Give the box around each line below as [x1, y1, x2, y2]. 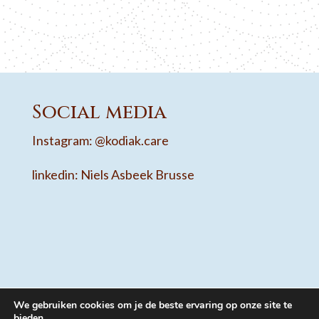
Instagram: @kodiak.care [31, 132, 169, 149]
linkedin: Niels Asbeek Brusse [31, 167, 194, 183]
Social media [31, 100, 167, 126]
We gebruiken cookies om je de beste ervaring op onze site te [14, 298, 292, 312]
